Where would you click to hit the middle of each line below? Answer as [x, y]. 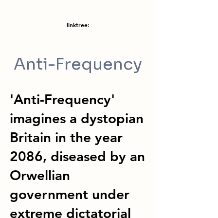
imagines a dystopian [77, 118]
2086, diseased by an [77, 156]
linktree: [78, 25]
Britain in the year [66, 137]
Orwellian [40, 175]
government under [70, 194]
